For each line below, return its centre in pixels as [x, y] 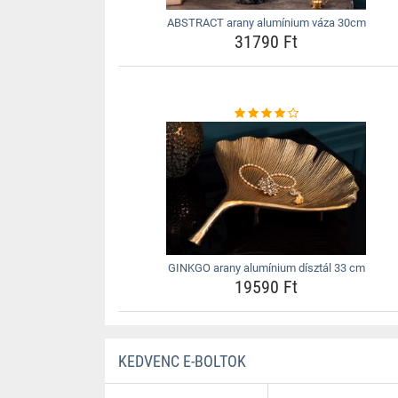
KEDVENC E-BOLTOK [182, 361]
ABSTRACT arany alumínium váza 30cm [266, 23]
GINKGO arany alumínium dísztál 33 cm [266, 268]
